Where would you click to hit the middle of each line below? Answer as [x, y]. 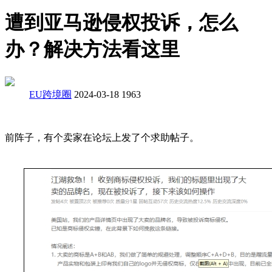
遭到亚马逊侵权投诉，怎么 [121, 23]
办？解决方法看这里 [92, 49]
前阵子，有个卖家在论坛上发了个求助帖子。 [102, 137]
